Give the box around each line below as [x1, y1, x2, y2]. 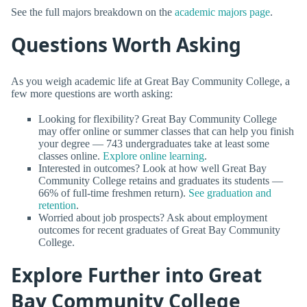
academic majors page [175, 6, 270, 19]
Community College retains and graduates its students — [38, 174, 283, 186]
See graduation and [188, 186, 271, 199]
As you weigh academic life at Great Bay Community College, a [11, 75, 290, 87]
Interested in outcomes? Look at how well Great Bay [38, 162, 267, 174]
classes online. [38, 149, 103, 162]
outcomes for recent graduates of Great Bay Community [38, 223, 280, 236]
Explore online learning [103, 149, 204, 162]
